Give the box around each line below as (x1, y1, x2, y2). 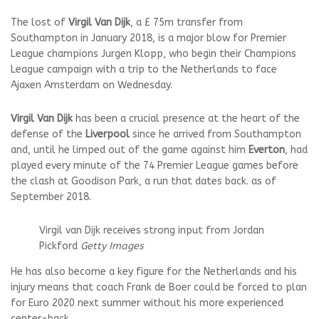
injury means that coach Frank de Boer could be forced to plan (11, 281, 307, 294)
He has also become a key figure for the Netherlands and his (11, 266, 297, 278)
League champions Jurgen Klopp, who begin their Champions (11, 48, 296, 61)
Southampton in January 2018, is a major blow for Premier (11, 32, 286, 45)
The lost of (11, 16, 68, 29)
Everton (249, 144, 285, 157)
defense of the (11, 128, 85, 141)
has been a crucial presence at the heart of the (73, 113, 300, 125)
